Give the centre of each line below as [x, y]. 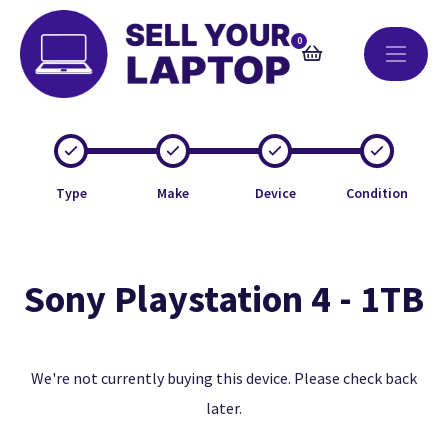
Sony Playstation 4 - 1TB [224, 298]
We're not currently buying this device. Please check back [224, 378]
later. [224, 408]
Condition [377, 193]
